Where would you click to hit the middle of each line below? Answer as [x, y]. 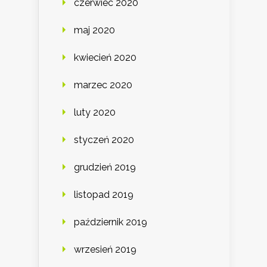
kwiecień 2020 [105, 58]
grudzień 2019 [105, 167]
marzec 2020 [103, 85]
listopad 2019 [104, 195]
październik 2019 [111, 222]
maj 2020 [94, 30]
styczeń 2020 [104, 140]
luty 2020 [95, 113]
